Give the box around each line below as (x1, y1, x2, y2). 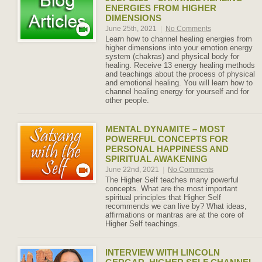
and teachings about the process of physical (105, 70, 255, 78)
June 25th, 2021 (105, 25, 158, 33)
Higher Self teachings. (105, 219, 180, 228)
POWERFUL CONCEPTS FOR (105, 134, 228, 144)
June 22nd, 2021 (105, 166, 161, 174)
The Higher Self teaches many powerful (105, 175, 239, 184)
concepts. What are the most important (105, 184, 237, 193)
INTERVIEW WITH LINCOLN (105, 247, 220, 257)
